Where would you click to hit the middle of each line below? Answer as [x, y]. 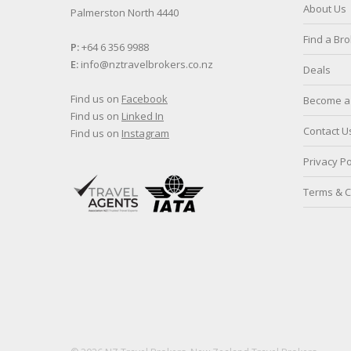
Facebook [145, 99]
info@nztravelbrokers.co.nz [146, 64]
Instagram [145, 133]
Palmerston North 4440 [125, 13]
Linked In [143, 116]
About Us [324, 9]
